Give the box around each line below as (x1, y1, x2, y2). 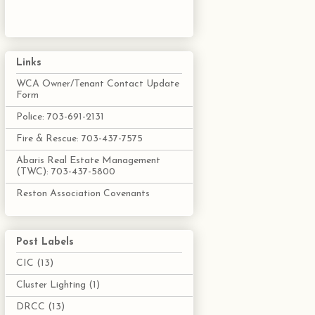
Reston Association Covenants (16, 188, 150, 200)
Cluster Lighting (16, 279, 86, 290)
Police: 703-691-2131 (16, 112, 104, 123)
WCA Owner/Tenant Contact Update (16, 79, 179, 90)
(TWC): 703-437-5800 (16, 167, 115, 178)
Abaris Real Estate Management (16, 155, 160, 167)
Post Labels (16, 236, 74, 247)
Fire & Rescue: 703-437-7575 (16, 134, 143, 145)
